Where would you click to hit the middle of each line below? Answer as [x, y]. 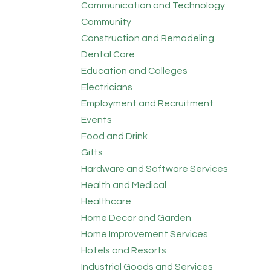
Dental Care [108, 54]
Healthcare [106, 201]
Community [106, 21]
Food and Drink [115, 136]
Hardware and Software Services [155, 168]
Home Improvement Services [145, 234]
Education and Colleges [135, 70]
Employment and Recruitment [148, 103]
